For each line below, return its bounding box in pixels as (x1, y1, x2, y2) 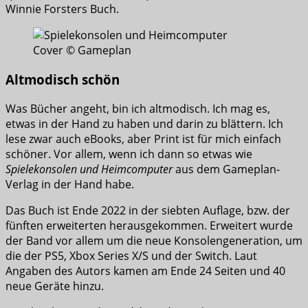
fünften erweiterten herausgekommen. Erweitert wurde (5, 217, 293, 233)
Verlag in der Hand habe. (5, 176, 134, 192)
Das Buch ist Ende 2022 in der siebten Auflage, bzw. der (5, 202, 290, 218)
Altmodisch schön (5, 70, 120, 88)
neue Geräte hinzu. (5, 278, 104, 294)
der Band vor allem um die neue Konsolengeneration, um (5, 232, 302, 248)
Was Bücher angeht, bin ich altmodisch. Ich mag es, (5, 100, 270, 116)
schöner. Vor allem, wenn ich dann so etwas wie (5, 146, 252, 162)
